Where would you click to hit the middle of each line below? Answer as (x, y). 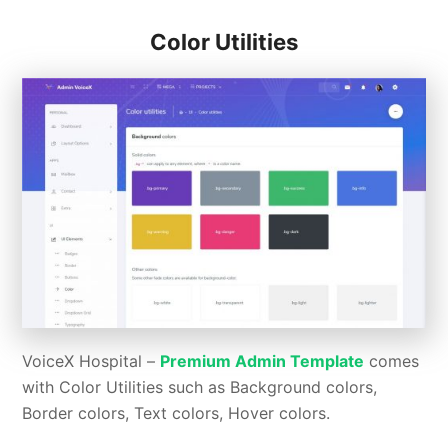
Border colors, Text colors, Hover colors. (176, 412)
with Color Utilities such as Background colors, (200, 386)
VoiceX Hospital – (91, 360)
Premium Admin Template (262, 360)
